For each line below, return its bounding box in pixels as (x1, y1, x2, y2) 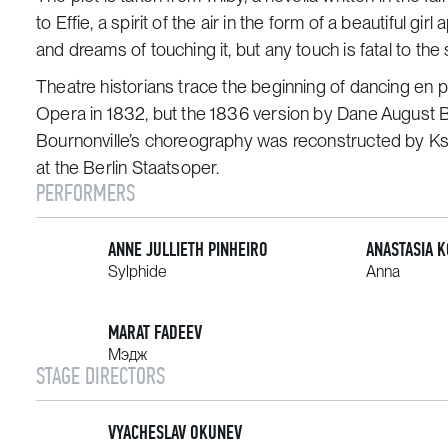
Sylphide (108, 261, 167, 281)
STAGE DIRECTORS (36, 361, 165, 390)
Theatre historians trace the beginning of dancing (36, 75, 414, 97)
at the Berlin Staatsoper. (36, 156, 220, 178)
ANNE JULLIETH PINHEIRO (108, 237, 268, 261)
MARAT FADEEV (108, 320, 202, 344)
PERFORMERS (36, 178, 135, 207)
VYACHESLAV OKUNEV (108, 420, 242, 444)
